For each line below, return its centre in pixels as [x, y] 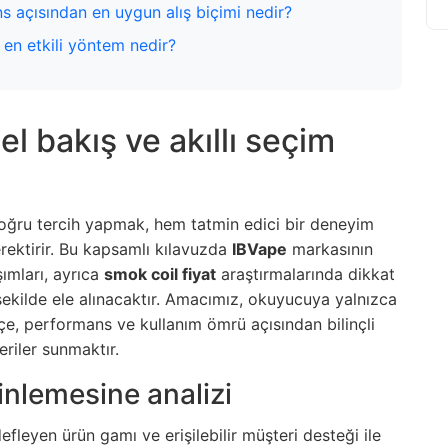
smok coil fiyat [160, 274]
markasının [330, 249]
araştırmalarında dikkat [305, 274]
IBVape [259, 249]
